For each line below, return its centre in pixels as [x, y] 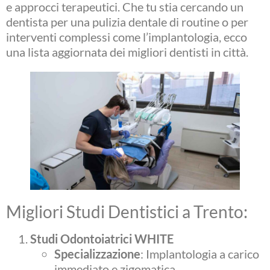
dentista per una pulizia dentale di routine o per [127, 22]
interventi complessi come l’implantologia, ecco [127, 37]
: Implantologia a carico [200, 253]
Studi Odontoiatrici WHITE [102, 238]
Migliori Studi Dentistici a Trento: [127, 211]
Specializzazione [97, 253]
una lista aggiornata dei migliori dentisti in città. [127, 52]
